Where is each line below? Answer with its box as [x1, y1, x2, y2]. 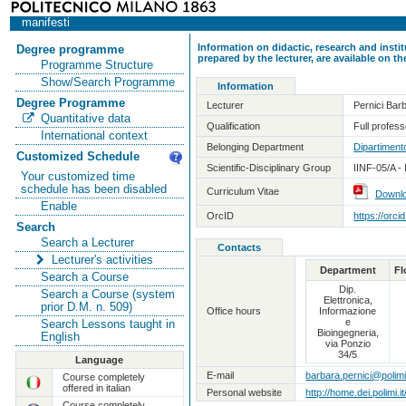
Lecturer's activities [52, 253, 154, 266]
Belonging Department [207, 140, 304, 152]
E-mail [207, 369, 235, 381]
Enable [40, 199, 77, 213]
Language [75, 353, 124, 365]
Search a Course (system [40, 287, 175, 301]
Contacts [217, 241, 261, 253]
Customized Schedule [15, 150, 140, 163]
